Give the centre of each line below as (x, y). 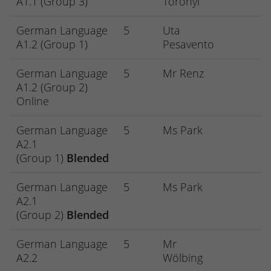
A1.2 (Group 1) (52, 44)
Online (33, 101)
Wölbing (183, 258)
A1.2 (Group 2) (52, 87)
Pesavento (188, 44)
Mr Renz (183, 73)
